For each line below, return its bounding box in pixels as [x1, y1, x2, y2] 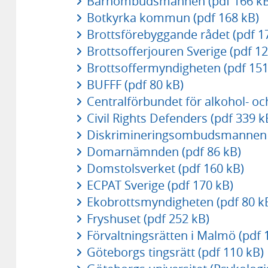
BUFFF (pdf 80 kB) [86, 76, 184, 93]
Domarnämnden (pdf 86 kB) [86, 143, 241, 160]
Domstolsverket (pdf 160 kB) [86, 160, 244, 176]
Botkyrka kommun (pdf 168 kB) [86, 9, 259, 26]
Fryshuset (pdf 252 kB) [86, 210, 209, 227]
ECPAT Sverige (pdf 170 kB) [86, 176, 233, 193]
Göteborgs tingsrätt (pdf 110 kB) [86, 243, 264, 260]
